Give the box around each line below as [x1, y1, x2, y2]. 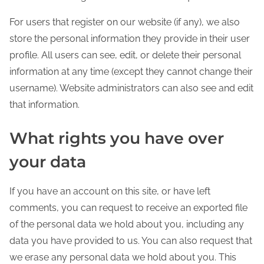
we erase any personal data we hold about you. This [9, 251, 236, 263]
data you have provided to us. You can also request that [9, 235, 252, 246]
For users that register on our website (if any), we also [9, 16, 240, 28]
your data [9, 151, 86, 171]
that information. [9, 99, 80, 111]
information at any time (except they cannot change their [9, 66, 253, 78]
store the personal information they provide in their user [9, 33, 250, 45]
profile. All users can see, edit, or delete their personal [9, 49, 241, 61]
